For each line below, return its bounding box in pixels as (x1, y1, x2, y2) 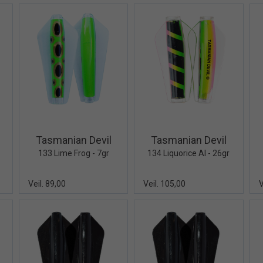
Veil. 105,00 (143, 178, 186, 188)
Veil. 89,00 (28, 178, 66, 188)
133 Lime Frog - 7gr (38, 148, 109, 158)
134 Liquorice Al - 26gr (147, 148, 230, 158)
